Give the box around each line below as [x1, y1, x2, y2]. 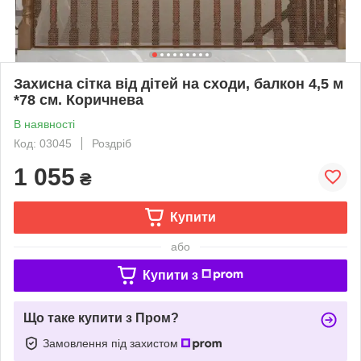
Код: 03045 [14, 136, 72, 150]
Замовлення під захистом [43, 336, 181, 350]
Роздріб [92, 136, 131, 150]
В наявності [14, 117, 75, 131]
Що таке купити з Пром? [23, 310, 179, 325]
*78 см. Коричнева [14, 91, 143, 108]
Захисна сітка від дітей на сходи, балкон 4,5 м [14, 75, 343, 92]
